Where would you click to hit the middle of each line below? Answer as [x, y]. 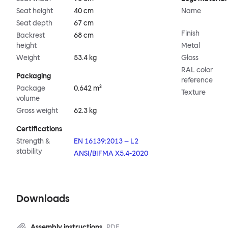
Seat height [35, 11]
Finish [190, 34]
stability [29, 152]
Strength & [33, 141]
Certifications [39, 129]
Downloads [43, 199]
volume [28, 99]
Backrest [31, 36]
